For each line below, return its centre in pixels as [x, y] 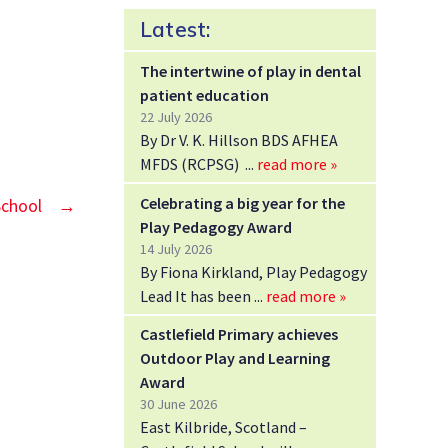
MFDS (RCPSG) [192, 163]
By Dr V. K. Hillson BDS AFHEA [239, 139]
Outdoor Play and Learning [235, 358]
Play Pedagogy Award [216, 226]
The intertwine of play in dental [250, 70]
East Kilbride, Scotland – [223, 427]
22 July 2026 [176, 116]
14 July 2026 [176, 248]
